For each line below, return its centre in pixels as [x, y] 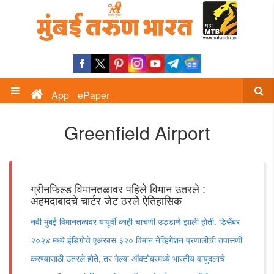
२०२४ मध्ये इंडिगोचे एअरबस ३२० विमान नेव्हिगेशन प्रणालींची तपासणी [136, 240]
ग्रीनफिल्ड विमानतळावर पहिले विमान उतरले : [118, 188]
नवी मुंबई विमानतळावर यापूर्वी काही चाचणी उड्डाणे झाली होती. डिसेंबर [135, 221]
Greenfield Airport [137, 132]
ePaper [94, 95]
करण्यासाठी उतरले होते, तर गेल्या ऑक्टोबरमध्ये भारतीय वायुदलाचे [128, 258]
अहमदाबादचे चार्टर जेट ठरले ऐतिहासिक [106, 200]
